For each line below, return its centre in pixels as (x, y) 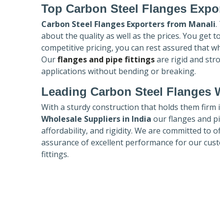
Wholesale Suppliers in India (97, 119)
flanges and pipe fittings (106, 59)
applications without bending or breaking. (120, 71)
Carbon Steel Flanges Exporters (103, 24)
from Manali (191, 24)
